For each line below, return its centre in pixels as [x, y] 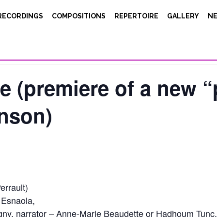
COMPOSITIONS [79, 16]
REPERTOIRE [136, 16]
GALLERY [183, 16]
